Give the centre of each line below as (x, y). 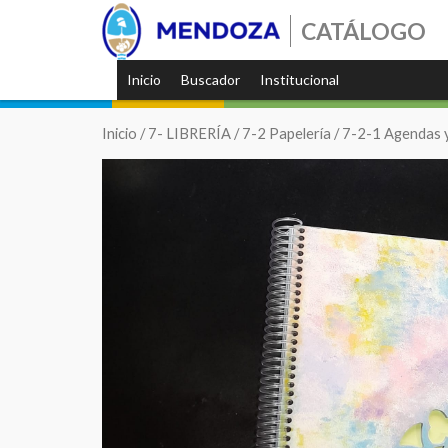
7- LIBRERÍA (189, 133)
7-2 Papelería (286, 133)
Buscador (210, 79)
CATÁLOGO (363, 31)
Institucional (299, 79)
